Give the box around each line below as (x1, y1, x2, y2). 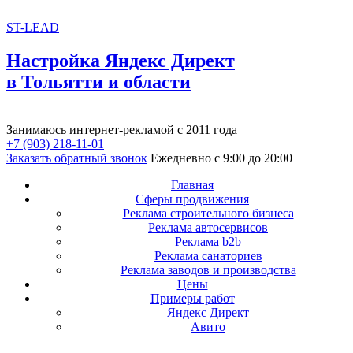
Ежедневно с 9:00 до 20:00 (150, 150, 292, 165)
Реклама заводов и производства (120, 262, 296, 277)
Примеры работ (150, 291, 235, 305)
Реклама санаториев (154, 248, 262, 262)
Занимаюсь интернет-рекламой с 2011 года (6, 122, 237, 136)
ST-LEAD (6, 20, 59, 34)
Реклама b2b (175, 234, 241, 248)
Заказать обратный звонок (6, 150, 147, 165)
